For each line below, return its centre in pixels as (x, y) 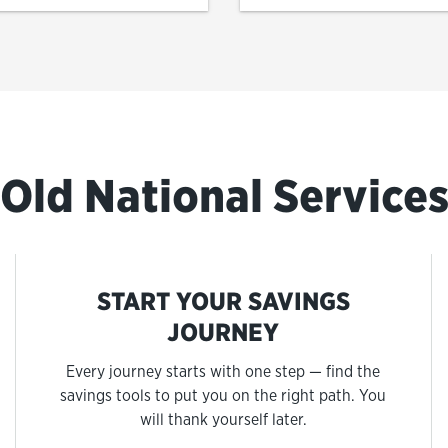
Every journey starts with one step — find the (223, 371)
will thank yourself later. (223, 419)
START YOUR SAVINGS (223, 301)
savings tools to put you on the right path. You (223, 395)
